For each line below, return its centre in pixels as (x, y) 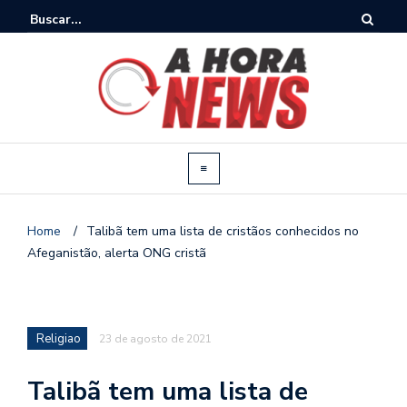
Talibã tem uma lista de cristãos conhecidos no (223, 231)
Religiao (59, 338)
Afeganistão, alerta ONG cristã (117, 253)
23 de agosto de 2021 (155, 338)
